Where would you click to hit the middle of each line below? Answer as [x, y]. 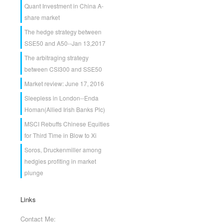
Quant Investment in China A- [64, 6]
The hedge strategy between [63, 32]
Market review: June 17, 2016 [64, 83]
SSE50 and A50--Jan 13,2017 [65, 43]
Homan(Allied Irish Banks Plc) [65, 109]
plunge [34, 172]
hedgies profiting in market [60, 161]
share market [42, 17]
